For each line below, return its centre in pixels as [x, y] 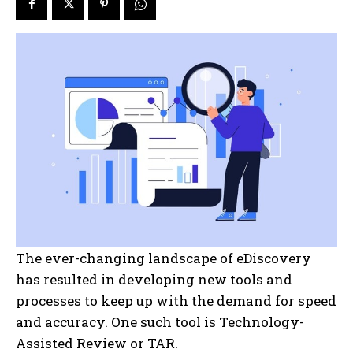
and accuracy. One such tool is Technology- [160, 322]
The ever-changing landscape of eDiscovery [163, 258]
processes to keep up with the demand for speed [176, 301]
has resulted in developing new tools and [154, 280]
